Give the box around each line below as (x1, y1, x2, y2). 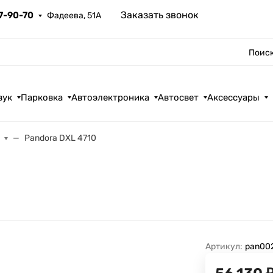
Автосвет (158, 92, 199, 103)
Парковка (21, 92, 63, 103)
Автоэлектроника (71, 92, 150, 103)
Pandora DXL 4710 (24, 133, 97, 143)
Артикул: (205, 241, 243, 252)
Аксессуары (207, 92, 260, 103)
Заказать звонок (121, 9, 199, 21)
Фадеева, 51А (47, 10, 102, 21)
